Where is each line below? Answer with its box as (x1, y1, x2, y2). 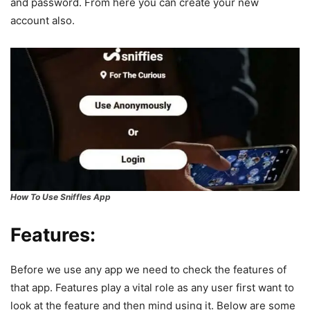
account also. (10, 13, 77, 27)
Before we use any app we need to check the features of (10, 263, 286, 277)
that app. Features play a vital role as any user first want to (10, 281, 294, 295)
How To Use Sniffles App (10, 192, 111, 203)
